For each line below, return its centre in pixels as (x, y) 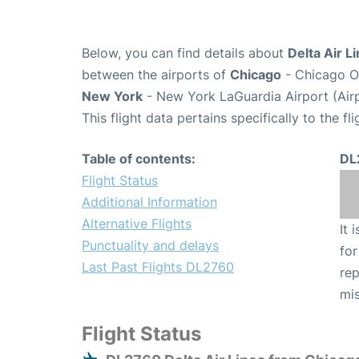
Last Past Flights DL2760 (158, 267)
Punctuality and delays (150, 246)
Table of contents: (139, 159)
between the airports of (156, 75)
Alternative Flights (137, 224)
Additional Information (149, 202)
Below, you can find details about (185, 53)
